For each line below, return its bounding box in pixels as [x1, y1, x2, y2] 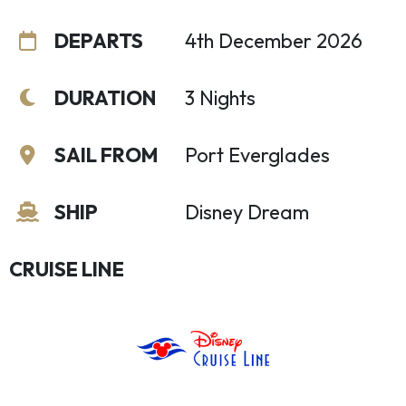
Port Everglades [185, 142, 330, 168]
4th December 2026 [185, 28, 362, 53]
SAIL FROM [54, 142, 158, 168]
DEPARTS [54, 28, 143, 53]
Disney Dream [185, 199, 309, 225]
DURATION [54, 85, 157, 111]
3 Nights [185, 85, 256, 111]
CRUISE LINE [9, 256, 124, 282]
